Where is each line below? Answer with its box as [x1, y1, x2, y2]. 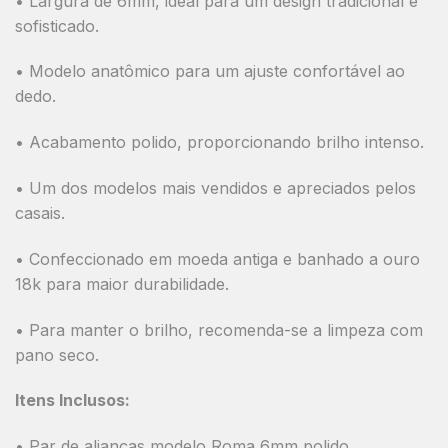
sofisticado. [15, 15, 99, 36]
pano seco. [15, 344, 99, 365]
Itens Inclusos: [15, 390, 130, 411]
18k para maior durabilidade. [15, 273, 229, 294]
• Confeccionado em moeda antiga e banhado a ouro [15, 248, 420, 269]
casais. [15, 202, 65, 223]
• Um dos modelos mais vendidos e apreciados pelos [15, 177, 416, 198]
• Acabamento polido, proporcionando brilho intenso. [15, 132, 424, 153]
